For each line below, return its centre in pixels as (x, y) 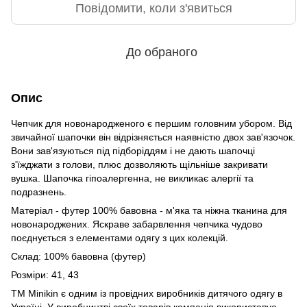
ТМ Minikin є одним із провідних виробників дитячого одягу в (147, 293)
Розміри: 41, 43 (45, 274)
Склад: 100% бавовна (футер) (78, 256)
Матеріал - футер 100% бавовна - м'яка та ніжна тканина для (149, 210)
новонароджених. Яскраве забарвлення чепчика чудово (137, 224)
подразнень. (39, 192)
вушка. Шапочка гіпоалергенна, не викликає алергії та (132, 178)
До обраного (162, 52)
